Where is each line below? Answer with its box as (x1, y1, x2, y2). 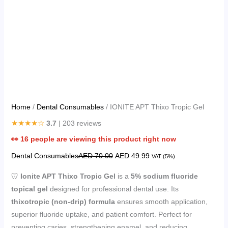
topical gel (11, 184, 48, 193)
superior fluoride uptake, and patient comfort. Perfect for (11, 210, 192, 218)
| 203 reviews (56, 119, 101, 127)
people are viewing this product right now (28, 134, 176, 143)
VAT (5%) (151, 153, 175, 159)
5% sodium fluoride (130, 172, 198, 180)
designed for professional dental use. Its (47, 184, 179, 193)
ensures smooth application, (115, 197, 208, 206)
